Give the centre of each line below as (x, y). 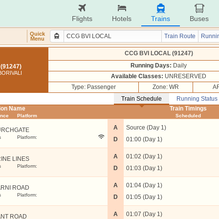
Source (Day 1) (146, 128)
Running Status (197, 99)
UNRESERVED (185, 76)
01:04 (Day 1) (144, 185)
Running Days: (151, 66)
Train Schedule (142, 99)
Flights (82, 19)
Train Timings (188, 109)
